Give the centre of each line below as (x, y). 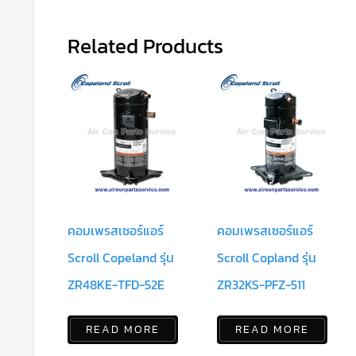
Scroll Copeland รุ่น (121, 258)
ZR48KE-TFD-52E (116, 285)
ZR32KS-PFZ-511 (261, 285)
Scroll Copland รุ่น (267, 258)
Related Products (145, 45)
